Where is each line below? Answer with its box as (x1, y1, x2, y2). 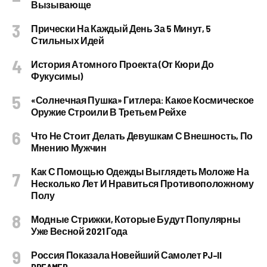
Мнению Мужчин (31, 142, 107, 153)
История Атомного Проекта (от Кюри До (31, 58, 214, 70)
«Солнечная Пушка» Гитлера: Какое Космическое (31, 94, 254, 105)
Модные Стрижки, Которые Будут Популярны (31, 213, 241, 225)
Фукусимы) (31, 70, 83, 82)
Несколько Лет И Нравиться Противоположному (31, 178, 254, 189)
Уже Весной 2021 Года (31, 225, 128, 237)
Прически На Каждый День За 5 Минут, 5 (31, 23, 212, 34)
